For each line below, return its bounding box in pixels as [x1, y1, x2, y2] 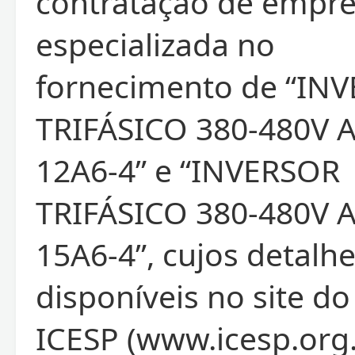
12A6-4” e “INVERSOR [36, 149, 340, 192]
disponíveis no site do [36, 275, 350, 318]
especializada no [36, 23, 275, 66]
